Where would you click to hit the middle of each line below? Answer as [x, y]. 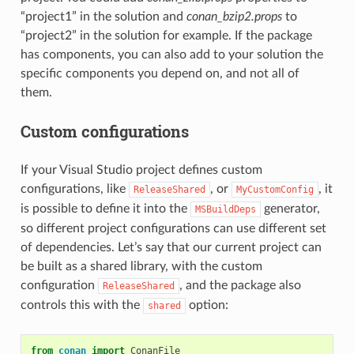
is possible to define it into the [105, 209]
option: [207, 305]
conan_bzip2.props [234, 17]
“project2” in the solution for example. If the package [166, 36]
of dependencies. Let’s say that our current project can [171, 248]
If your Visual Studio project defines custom [141, 170]
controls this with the [81, 305]
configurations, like [74, 189]
